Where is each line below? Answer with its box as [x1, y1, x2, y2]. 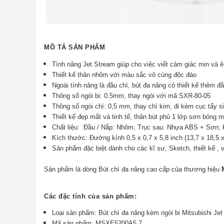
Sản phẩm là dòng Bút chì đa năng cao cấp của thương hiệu [44, 165, 221, 173]
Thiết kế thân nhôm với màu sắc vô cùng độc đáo [52, 70, 197, 78]
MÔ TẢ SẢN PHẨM [44, 43, 105, 51]
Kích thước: [52, 133, 88, 141]
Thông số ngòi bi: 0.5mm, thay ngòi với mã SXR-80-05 [52, 91, 211, 99]
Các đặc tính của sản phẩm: [44, 192, 136, 200]
